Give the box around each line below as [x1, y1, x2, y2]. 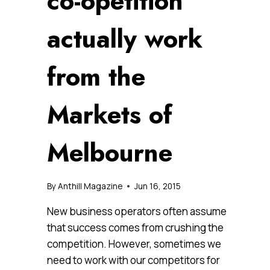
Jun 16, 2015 [134, 180, 181, 192]
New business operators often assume [47, 204, 227, 218]
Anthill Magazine [58, 180, 123, 192]
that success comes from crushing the [47, 220, 224, 234]
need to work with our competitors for [47, 253, 220, 267]
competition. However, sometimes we [47, 236, 221, 251]
